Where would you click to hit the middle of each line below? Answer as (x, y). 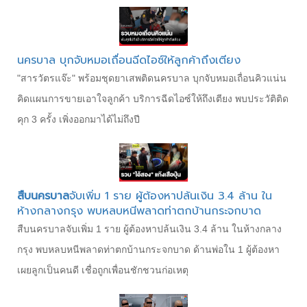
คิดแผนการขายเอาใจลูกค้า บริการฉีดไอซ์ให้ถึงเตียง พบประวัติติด (153, 98)
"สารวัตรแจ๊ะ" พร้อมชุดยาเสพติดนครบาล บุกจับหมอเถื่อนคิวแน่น (152, 78)
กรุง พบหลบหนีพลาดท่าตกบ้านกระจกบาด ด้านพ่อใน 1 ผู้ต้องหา (148, 249)
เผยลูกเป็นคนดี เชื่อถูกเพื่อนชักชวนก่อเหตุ (103, 270)
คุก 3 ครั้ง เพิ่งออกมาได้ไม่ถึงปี (78, 119)
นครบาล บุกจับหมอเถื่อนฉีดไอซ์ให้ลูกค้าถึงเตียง (129, 60)
